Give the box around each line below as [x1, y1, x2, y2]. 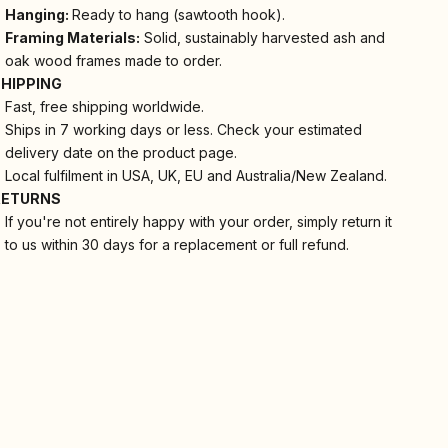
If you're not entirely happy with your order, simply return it [5, 212, 393, 230]
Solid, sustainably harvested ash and [140, 28, 386, 46]
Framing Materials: [5, 28, 141, 46]
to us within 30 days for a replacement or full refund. [5, 235, 350, 253]
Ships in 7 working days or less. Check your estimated [5, 120, 363, 138]
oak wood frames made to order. [5, 51, 223, 69]
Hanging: [5, 5, 73, 23]
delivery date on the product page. [5, 143, 238, 161]
